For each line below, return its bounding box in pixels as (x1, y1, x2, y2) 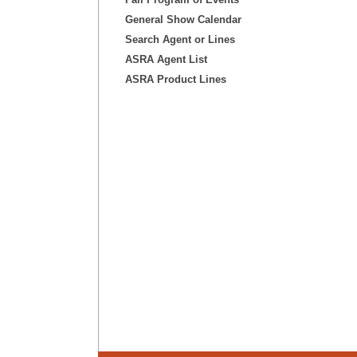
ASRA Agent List (124, 53, 207, 65)
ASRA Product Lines (124, 73, 226, 85)
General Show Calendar (124, 14, 241, 25)
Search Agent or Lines (124, 33, 235, 45)
